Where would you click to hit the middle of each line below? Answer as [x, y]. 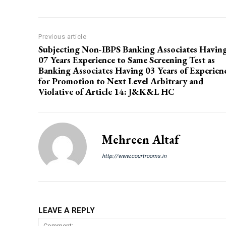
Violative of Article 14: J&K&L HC [106, 92]
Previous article [62, 37]
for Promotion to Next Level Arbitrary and [121, 81]
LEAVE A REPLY [67, 211]
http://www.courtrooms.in [134, 156]
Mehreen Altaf [140, 140]
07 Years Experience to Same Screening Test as [127, 60]
